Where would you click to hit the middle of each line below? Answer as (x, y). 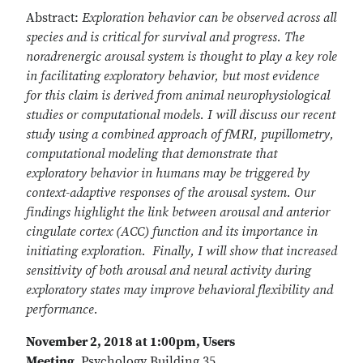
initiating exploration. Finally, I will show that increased (181, 251)
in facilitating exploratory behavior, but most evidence (173, 76)
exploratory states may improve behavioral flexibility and (179, 290)
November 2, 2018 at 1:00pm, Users (130, 342)
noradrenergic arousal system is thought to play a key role (181, 57)
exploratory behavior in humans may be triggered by (168, 173)
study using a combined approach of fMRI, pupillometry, (180, 135)
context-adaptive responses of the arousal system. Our (171, 193)
